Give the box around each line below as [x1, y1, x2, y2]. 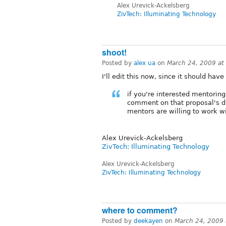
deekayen [134, 217, 163, 225]
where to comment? [102, 204, 178, 216]
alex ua [134, 59, 155, 67]
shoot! [102, 46, 127, 58]
